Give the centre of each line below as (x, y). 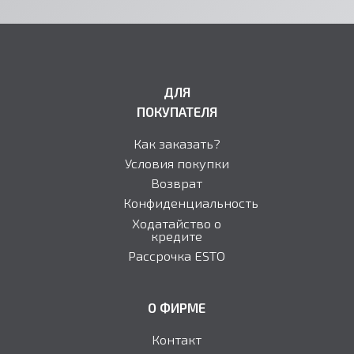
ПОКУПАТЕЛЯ (177, 112)
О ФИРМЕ (177, 308)
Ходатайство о (177, 222)
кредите (177, 235)
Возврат (177, 183)
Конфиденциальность (190, 203)
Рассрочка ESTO (177, 255)
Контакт (177, 339)
